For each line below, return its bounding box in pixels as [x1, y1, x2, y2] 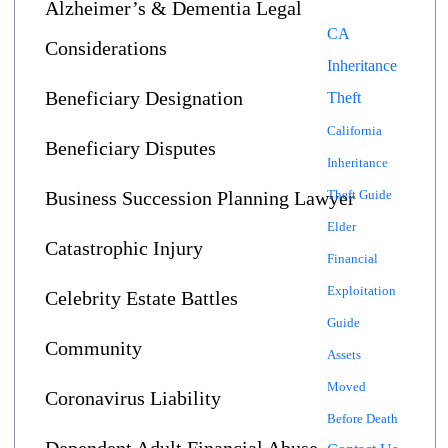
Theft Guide [327, 187, 392, 202]
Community [45, 337, 142, 359]
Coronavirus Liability [45, 387, 221, 409]
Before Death [327, 411, 398, 426]
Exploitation [327, 283, 396, 298]
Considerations [45, 37, 167, 59]
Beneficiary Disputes [45, 137, 216, 159]
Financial [327, 251, 378, 266]
